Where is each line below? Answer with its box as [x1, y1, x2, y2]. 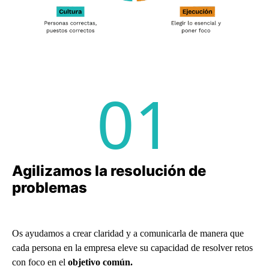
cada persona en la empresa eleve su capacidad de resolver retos [12, 242, 253, 253]
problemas [12, 178, 87, 196]
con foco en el [12, 256, 68, 267]
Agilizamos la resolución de [12, 162, 206, 180]
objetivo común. [68, 256, 133, 267]
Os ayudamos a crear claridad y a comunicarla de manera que [12, 228, 244, 238]
